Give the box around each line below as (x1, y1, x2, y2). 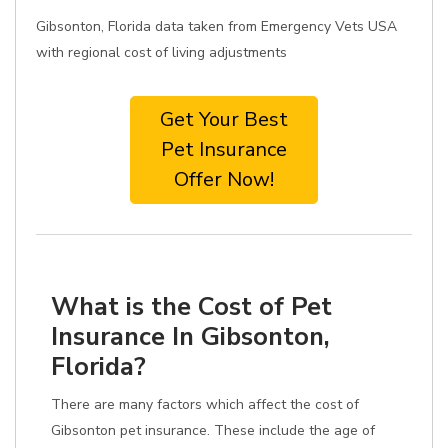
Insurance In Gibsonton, (51, 319, 330, 354)
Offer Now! (174, 166, 274, 193)
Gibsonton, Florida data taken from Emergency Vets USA (36, 17, 397, 36)
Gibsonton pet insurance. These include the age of (51, 421, 375, 440)
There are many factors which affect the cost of (51, 395, 359, 414)
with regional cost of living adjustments (36, 43, 287, 62)
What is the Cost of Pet (51, 289, 332, 324)
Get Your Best (160, 106, 288, 133)
